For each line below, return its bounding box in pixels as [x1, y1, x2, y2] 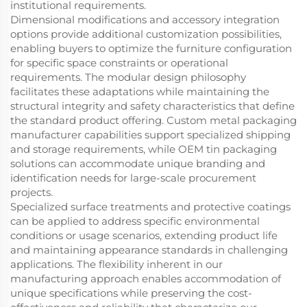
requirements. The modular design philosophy [10, 71, 246, 84]
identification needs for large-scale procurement [10, 171, 256, 185]
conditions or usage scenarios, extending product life [10, 229, 278, 243]
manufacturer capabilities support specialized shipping [10, 128, 291, 142]
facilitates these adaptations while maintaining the [10, 85, 269, 99]
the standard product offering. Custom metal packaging [10, 114, 297, 127]
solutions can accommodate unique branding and [10, 157, 265, 171]
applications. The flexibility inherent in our [10, 258, 223, 271]
